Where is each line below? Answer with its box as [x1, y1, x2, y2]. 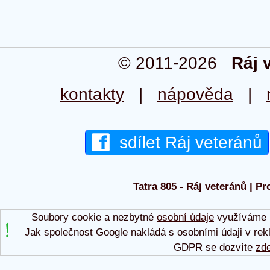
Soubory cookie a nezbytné [31, 211, 157, 223]
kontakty [60, 85, 124, 104]
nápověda [157, 85, 233, 104]
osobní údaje [156, 211, 214, 223]
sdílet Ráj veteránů [110, 133, 262, 152]
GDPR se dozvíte [174, 241, 256, 253]
